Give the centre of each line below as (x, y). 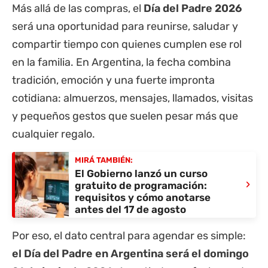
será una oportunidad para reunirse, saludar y (125, 26)
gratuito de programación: (141, 186)
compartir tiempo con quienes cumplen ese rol (127, 44)
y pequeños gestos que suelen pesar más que (125, 116)
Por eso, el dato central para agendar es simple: (129, 235)
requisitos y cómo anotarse (143, 198)
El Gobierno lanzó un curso (141, 174)
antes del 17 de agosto (130, 210)
